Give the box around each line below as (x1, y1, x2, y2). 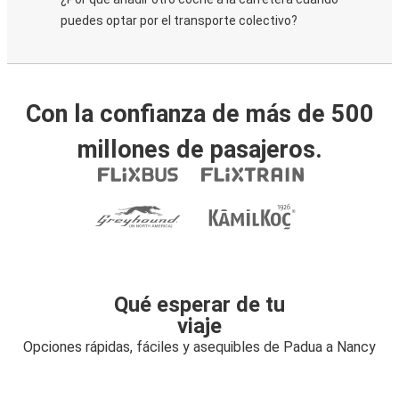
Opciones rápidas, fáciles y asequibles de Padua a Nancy (23, 338, 376, 355)
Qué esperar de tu (114, 292, 285, 317)
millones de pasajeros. (77, 135, 322, 164)
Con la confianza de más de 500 (25, 100, 374, 128)
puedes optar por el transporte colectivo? (61, 13, 297, 28)
